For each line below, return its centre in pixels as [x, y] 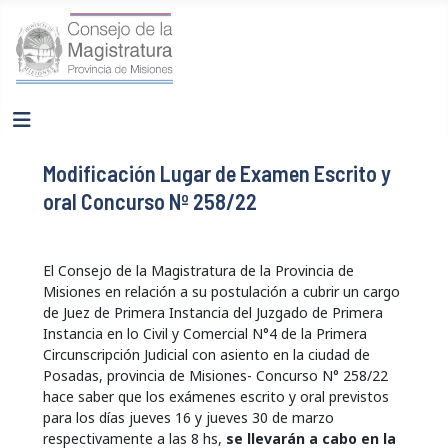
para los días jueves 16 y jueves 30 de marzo [188, 417]
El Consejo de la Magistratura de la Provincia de [198, 270]
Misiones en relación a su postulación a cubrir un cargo [221, 291]
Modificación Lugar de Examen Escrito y [216, 172]
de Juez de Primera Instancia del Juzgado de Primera [212, 312]
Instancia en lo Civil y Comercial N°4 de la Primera [204, 333]
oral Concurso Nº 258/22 [149, 200]
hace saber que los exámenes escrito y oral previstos [215, 396]
